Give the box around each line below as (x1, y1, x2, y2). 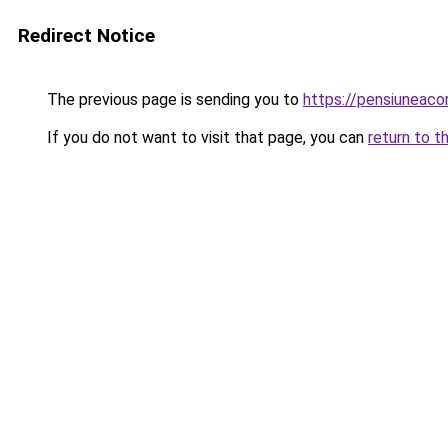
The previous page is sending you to (43, 90, 303, 109)
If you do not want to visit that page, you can (43, 128, 368, 147)
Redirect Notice (18, 24, 155, 47)
